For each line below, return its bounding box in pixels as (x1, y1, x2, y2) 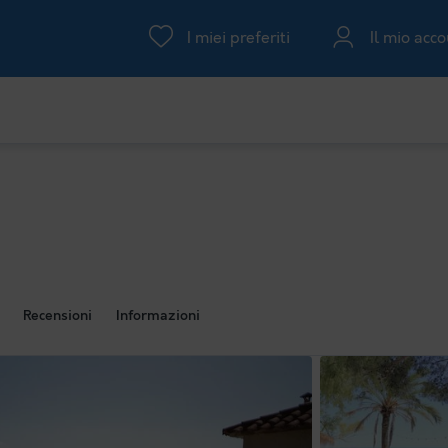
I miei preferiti (187, 28, 291, 48)
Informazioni (116, 307, 200, 324)
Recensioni (23, 307, 92, 324)
